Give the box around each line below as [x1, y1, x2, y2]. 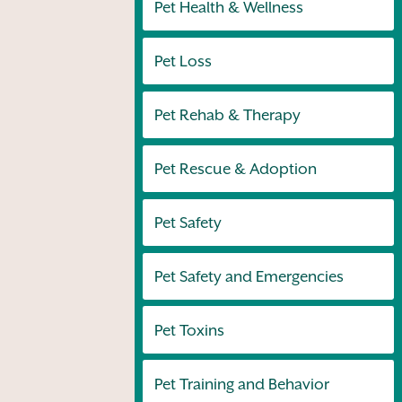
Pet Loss [153, 51, 212, 70]
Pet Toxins [153, 320, 224, 339]
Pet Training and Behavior [153, 374, 329, 393]
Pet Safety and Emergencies [153, 267, 344, 285]
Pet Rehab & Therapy [153, 105, 301, 124]
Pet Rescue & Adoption [153, 159, 317, 178]
